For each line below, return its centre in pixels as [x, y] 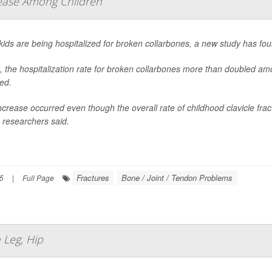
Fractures [93, 177]
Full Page [38, 177]
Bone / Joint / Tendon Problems [177, 177]
